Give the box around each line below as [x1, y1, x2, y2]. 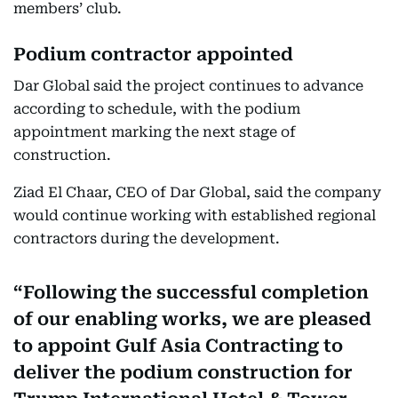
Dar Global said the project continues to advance [13, 77, 363, 95]
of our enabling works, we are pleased [13, 308, 371, 330]
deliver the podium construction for [13, 362, 353, 384]
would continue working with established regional [13, 207, 376, 225]
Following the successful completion [23, 282, 369, 304]
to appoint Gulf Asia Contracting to [13, 335, 343, 357]
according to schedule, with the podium [13, 100, 300, 118]
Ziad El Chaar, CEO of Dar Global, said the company [13, 184, 381, 202]
